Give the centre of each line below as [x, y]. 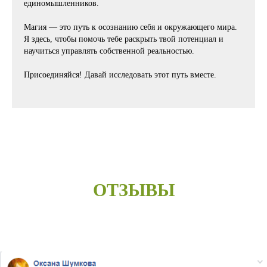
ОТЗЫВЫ [133, 190]
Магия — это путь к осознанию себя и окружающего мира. [131, 27]
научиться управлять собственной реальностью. [109, 51]
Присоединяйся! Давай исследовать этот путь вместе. [120, 75]
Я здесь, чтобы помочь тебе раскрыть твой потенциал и [124, 39]
